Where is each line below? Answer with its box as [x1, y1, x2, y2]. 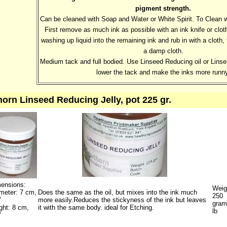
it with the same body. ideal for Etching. [37, 204, 154, 211]
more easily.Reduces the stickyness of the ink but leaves [37, 196, 206, 204]
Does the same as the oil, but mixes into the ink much [37, 188, 197, 196]
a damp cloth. [143, 47, 183, 55]
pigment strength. [135, 4, 191, 12]
